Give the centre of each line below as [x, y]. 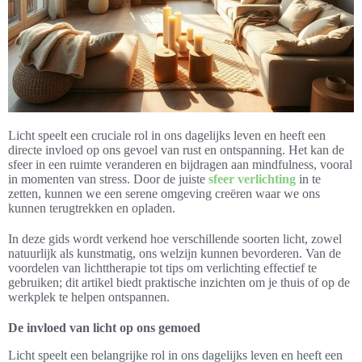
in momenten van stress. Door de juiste [108, 179]
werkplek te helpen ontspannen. [89, 297]
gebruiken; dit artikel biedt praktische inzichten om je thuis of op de [179, 282]
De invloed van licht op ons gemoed [104, 327]
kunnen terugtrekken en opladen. [92, 208]
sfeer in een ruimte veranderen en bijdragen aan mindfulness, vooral [180, 164]
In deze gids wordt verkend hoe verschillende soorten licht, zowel [175, 238]
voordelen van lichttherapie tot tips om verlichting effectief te [162, 267]
